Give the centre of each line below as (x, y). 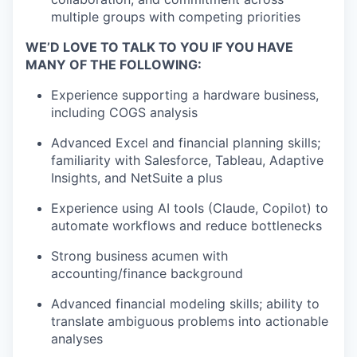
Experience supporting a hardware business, (185, 94)
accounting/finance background (147, 273)
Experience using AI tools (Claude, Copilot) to (190, 208)
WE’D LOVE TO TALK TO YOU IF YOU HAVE (159, 47)
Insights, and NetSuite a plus (137, 177)
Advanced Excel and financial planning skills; (186, 142)
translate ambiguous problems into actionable (190, 321)
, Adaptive (293, 160)
